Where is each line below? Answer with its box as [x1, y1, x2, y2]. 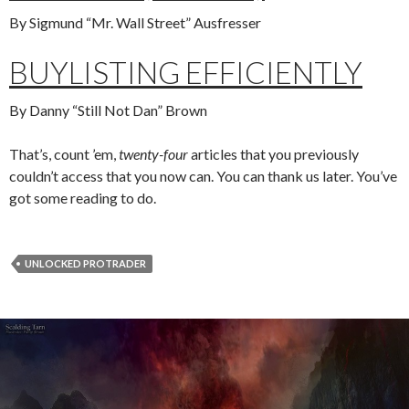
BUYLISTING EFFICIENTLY [9, 54, 362, 90]
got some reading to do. [9, 189, 156, 206]
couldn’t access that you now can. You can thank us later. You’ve [9, 167, 397, 184]
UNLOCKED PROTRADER [25, 257, 146, 269]
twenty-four [119, 145, 191, 163]
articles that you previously [191, 145, 359, 163]
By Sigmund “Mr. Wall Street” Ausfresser [9, 14, 261, 31]
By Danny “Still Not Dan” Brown [9, 101, 207, 119]
